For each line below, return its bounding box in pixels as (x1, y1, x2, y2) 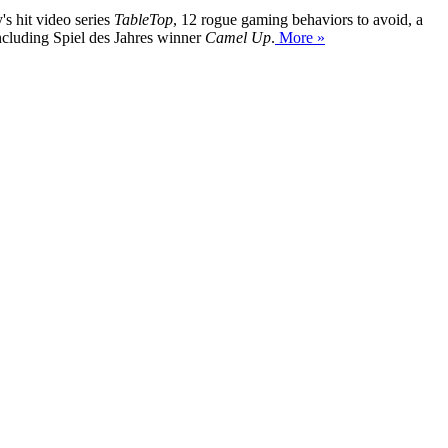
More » (275, 29, 325, 47)
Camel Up (205, 29, 271, 47)
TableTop (114, 11, 173, 29)
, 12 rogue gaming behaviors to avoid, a (173, 11, 423, 29)
